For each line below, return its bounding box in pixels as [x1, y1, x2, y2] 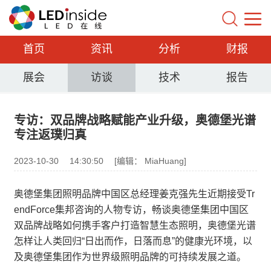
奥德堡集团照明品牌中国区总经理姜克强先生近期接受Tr [14, 189, 255, 199]
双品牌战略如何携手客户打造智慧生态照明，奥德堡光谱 [14, 220, 256, 230]
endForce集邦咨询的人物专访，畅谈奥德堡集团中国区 [14, 204, 249, 215]
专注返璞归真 [14, 128, 87, 142]
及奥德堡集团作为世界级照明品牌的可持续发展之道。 [14, 252, 246, 262]
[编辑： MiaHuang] [114, 156, 186, 166]
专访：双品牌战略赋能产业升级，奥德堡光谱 [14, 114, 256, 127]
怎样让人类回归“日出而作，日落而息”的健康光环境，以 [14, 236, 252, 246]
